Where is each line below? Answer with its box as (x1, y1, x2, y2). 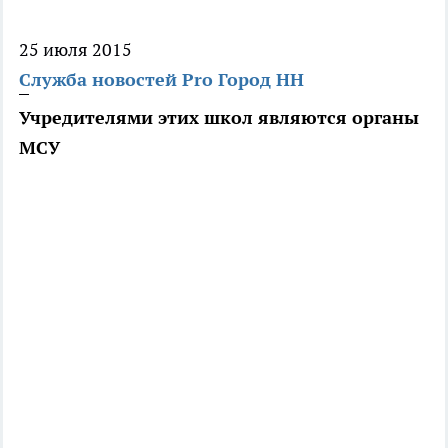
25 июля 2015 (19, 38, 132, 62)
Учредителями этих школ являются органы (19, 106, 419, 130)
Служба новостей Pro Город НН (19, 68, 304, 92)
